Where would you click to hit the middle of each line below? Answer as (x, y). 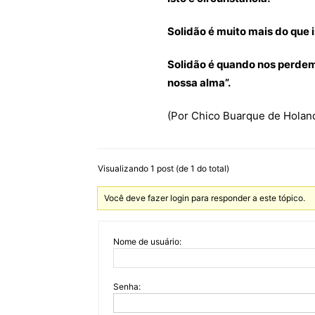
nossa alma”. (199, 83)
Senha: (127, 287)
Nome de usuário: (147, 242)
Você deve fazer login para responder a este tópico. (205, 198)
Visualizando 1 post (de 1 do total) (163, 168)
